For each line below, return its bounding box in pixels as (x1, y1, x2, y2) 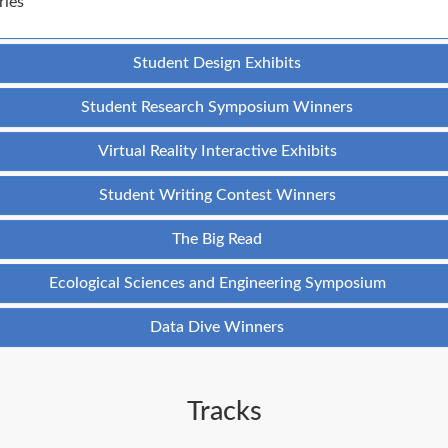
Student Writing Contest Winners (98, 186, 336, 203)
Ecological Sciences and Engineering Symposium (48, 274, 386, 291)
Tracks (186, 397, 262, 425)
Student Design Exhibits (133, 54, 301, 71)
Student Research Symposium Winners (81, 98, 353, 115)
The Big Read (172, 230, 262, 247)
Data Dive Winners (150, 318, 284, 335)
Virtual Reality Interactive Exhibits (97, 142, 337, 159)
